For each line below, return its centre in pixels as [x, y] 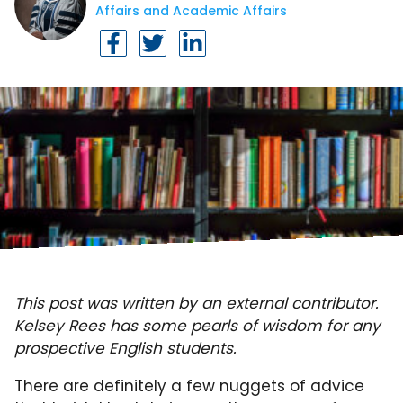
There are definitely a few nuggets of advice [189, 386]
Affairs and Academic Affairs [191, 11]
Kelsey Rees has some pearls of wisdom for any [197, 326]
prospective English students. [128, 348]
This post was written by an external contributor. [199, 303]
